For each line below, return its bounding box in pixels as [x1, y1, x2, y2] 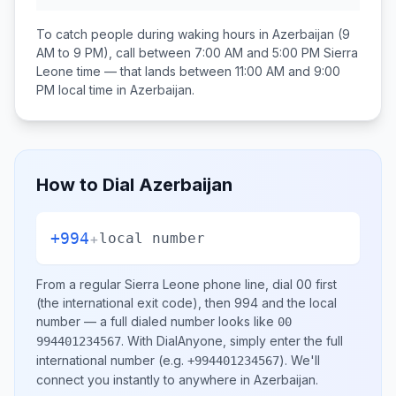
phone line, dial [200, 277, 296, 292]
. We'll [285, 353, 320, 368]
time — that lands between [73, 64, 235, 79]
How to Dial [36, 174, 139, 195]
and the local [258, 295, 337, 310]
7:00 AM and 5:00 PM [194, 45, 320, 60]
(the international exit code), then [36, 295, 234, 310]
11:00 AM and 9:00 [235, 64, 340, 79]
